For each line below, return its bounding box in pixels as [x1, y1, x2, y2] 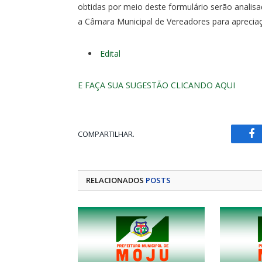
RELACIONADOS [86, 175, 146, 186]
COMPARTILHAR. [78, 128, 135, 139]
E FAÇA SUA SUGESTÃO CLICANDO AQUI [78, 80, 235, 91]
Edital [100, 47, 120, 59]
